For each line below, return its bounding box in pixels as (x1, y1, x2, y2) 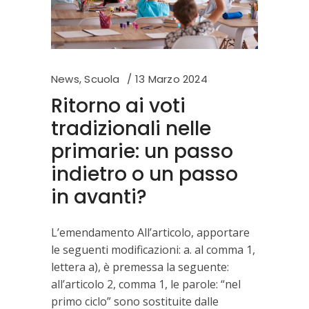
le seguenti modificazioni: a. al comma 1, (51, 241, 255, 257)
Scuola (84, 71, 120, 86)
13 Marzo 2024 (134, 71, 208, 86)
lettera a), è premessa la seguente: (51, 259, 229, 275)
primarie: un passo (51, 137, 233, 165)
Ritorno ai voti (51, 92, 186, 119)
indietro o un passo (51, 160, 238, 188)
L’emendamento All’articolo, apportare (51, 224, 250, 240)
